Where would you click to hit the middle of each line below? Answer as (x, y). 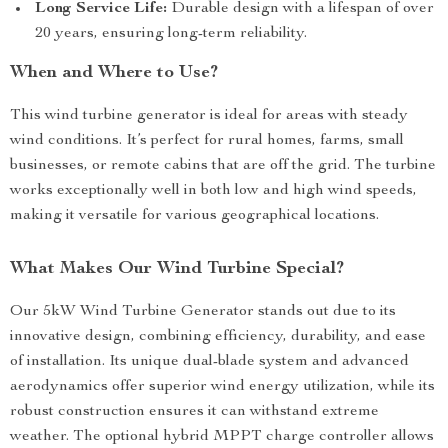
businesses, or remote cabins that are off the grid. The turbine (223, 166)
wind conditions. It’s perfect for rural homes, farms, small (207, 141)
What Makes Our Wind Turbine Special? (177, 269)
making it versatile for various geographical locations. (194, 216)
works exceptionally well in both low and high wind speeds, (213, 191)
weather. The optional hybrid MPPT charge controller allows (222, 437)
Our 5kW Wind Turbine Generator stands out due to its (203, 312)
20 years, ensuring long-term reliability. (171, 34)
